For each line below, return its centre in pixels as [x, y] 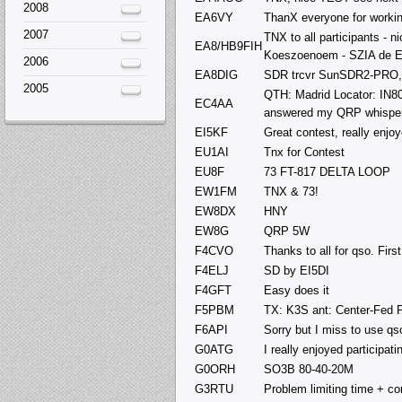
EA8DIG [216, 74]
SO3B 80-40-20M [309, 369]
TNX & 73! [291, 191]
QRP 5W [287, 231]
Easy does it [297, 290]
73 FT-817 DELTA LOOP [327, 171]
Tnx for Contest [304, 152]
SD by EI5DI [297, 270]
